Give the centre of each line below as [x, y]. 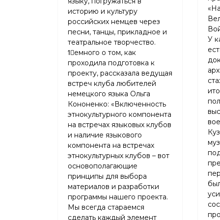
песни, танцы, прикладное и [117, 32]
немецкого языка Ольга [109, 94]
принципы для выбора [107, 176]
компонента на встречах [111, 145]
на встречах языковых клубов [120, 125]
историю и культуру [103, 11]
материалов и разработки [113, 187]
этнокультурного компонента [120, 114]
